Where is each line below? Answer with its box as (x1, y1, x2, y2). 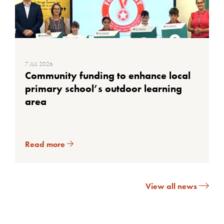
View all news (145, 181, 199, 192)
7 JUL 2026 (25, 60, 53, 68)
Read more (25, 138, 67, 149)
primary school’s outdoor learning (25, 82, 182, 95)
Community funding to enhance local (25, 69, 190, 82)
